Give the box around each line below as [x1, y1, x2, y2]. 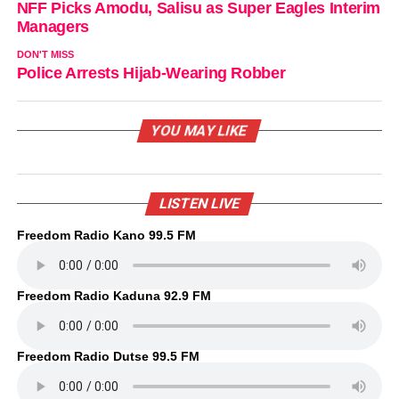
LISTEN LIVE [157, 194, 242, 212]
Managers [16, 17, 89, 36]
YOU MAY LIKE [150, 121, 250, 139]
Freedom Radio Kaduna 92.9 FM [16, 288, 211, 303]
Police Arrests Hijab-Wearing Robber [16, 63, 286, 82]
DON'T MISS [16, 48, 74, 60]
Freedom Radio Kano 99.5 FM [16, 227, 196, 242]
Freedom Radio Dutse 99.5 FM [16, 348, 199, 363]
